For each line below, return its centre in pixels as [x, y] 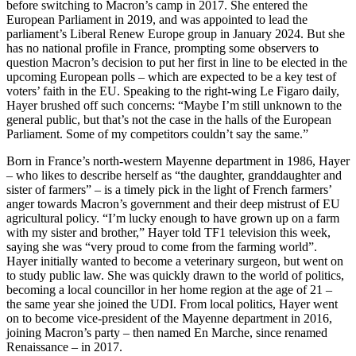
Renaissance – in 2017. [64, 347]
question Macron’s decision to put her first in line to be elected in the [177, 63]
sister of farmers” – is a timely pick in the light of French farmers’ [169, 190]
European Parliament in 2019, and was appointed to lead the [157, 20]
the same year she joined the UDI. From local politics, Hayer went [172, 304]
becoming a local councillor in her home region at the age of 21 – [169, 290]
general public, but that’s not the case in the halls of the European [169, 120]
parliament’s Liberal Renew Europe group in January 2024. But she [176, 34]
